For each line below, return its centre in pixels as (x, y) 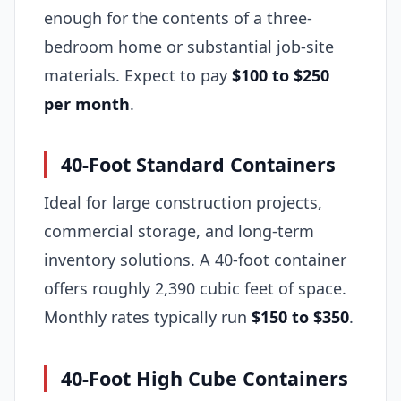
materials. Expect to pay (138, 75)
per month (87, 103)
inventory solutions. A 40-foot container (195, 260)
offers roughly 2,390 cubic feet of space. (195, 289)
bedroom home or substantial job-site (189, 46)
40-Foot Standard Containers (199, 165)
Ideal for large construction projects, (183, 203)
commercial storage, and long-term (179, 231)
